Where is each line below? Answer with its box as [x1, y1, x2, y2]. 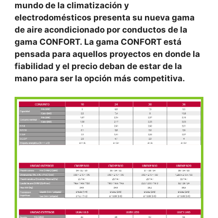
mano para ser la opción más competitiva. [15, 73, 185, 83]
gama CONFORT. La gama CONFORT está [15, 36, 182, 47]
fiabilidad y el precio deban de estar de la [15, 61, 182, 71]
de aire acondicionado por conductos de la [15, 24, 187, 35]
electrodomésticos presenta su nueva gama [15, 12, 195, 22]
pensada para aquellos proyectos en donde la [15, 49, 200, 59]
